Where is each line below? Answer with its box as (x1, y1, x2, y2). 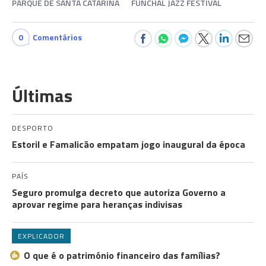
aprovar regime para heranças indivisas (12, 197, 182, 211)
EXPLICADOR (18, 230, 65, 242)
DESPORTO (12, 122, 53, 134)
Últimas (12, 82, 72, 109)
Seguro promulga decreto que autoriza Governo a (12, 185, 226, 199)
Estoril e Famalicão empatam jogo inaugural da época (12, 137, 245, 151)
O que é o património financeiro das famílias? (24, 248, 220, 262)
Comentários (33, 31, 82, 43)
